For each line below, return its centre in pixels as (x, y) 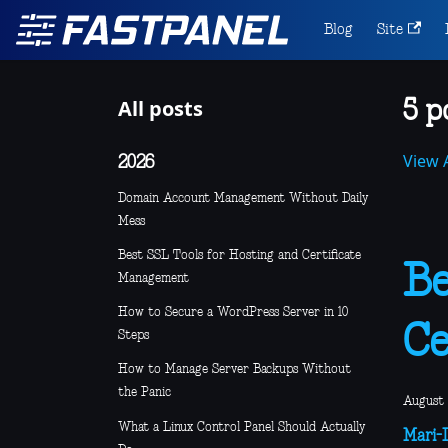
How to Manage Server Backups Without (234, 370)
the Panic (144, 393)
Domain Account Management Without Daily (243, 198)
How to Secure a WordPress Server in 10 (233, 313)
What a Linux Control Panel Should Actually (241, 427)
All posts (160, 108)
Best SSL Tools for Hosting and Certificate (239, 255)
